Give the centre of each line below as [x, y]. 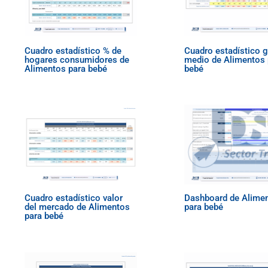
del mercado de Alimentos [77, 207]
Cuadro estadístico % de [73, 51]
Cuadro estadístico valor [74, 198]
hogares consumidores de [77, 60]
